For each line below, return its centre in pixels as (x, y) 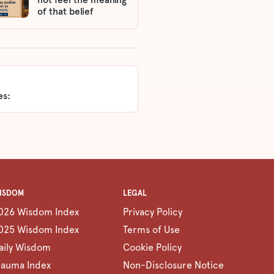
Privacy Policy (153, 212)
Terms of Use (151, 230)
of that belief (65, 11)
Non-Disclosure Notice (173, 265)
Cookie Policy (152, 248)
